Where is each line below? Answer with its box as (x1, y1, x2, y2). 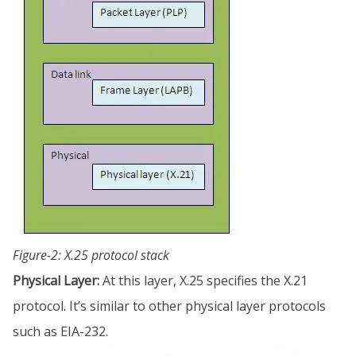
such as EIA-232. (13, 322, 108, 340)
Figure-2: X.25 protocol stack (13, 246, 169, 264)
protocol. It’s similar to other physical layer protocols (13, 296, 326, 315)
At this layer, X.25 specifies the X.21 (99, 271, 308, 289)
